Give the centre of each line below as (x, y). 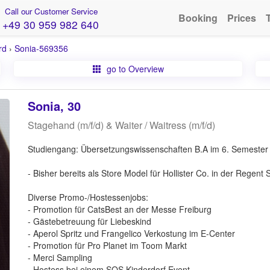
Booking (198, 18)
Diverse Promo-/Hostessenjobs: (88, 197)
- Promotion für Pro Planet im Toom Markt (107, 245)
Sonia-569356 (41, 48)
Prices (242, 18)
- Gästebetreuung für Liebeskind (89, 221)
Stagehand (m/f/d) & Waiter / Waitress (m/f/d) (121, 125)
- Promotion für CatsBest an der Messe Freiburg (119, 209)
